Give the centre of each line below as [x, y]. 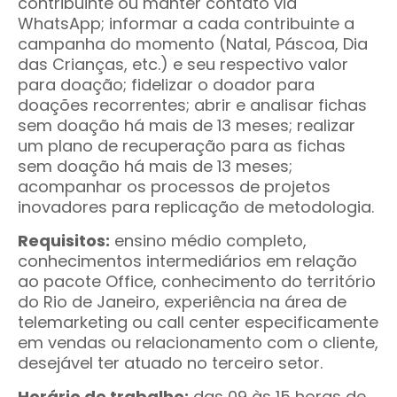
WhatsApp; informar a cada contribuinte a [186, 23]
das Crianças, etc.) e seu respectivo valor [183, 64]
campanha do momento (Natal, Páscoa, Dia [193, 44]
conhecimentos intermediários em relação [187, 261]
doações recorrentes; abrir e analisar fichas [192, 105]
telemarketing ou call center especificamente [198, 322]
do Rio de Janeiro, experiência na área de [182, 302]
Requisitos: [64, 241]
